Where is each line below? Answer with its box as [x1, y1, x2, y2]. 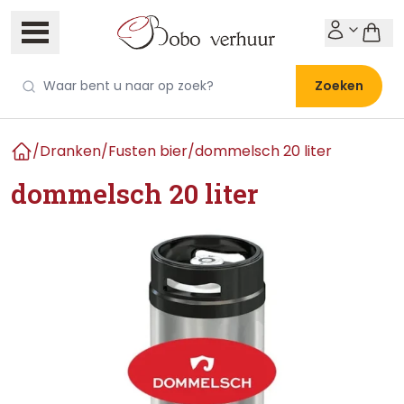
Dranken [40, 141, 101, 161]
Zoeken [315, 77, 363, 95]
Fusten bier [108, 141, 188, 161]
